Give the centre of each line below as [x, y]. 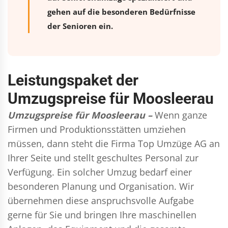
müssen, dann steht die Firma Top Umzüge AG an [114, 143]
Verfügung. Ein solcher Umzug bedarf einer [100, 172]
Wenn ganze [181, 115]
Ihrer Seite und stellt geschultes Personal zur [103, 158]
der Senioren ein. [80, 26]
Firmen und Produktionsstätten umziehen [97, 129]
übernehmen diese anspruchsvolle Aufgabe [101, 200]
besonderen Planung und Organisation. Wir [101, 186]
